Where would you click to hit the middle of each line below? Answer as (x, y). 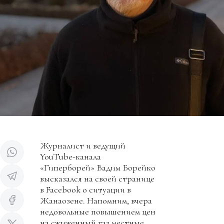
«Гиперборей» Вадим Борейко (98, 167)
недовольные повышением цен (98, 211)
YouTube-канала (70, 156)
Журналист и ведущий (83, 145)
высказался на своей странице (97, 178)
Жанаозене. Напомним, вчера (96, 200)
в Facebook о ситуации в (85, 189)
